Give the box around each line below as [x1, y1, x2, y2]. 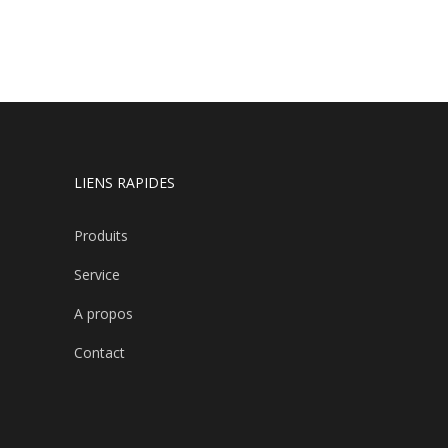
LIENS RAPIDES [73, 173, 175, 193]
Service [73, 265, 120, 285]
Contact [73, 343, 125, 363]
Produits [73, 226, 128, 246]
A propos [73, 304, 133, 324]
